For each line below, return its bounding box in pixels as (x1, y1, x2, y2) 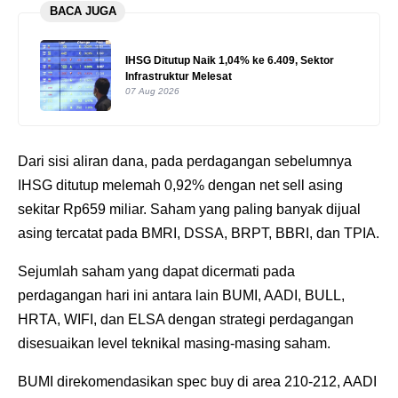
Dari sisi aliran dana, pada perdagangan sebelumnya (18, 153, 352, 169)
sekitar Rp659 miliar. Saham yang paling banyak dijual (18, 201, 361, 217)
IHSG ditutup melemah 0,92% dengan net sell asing (18, 177, 343, 193)
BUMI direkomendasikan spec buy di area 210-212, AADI (18, 373, 377, 389)
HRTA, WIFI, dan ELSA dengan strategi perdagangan (18, 311, 354, 327)
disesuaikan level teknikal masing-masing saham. (18, 335, 334, 351)
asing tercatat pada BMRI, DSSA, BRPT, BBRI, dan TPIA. (18, 225, 379, 241)
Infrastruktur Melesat (125, 70, 232, 84)
